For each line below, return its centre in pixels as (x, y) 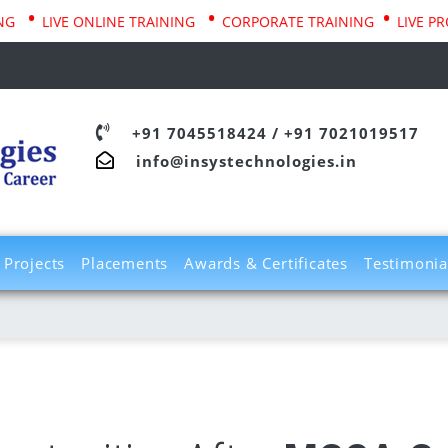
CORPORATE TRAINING (263, 21)
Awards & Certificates (266, 263)
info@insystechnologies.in (247, 161)
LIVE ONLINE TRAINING (86, 21)
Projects (34, 263)
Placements (125, 263)
